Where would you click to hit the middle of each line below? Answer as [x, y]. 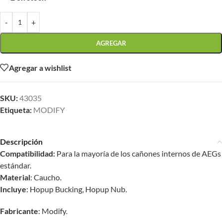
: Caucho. [46, 177]
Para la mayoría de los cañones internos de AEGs [139, 153]
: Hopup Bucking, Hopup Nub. [77, 189]
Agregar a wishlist [40, 67]
